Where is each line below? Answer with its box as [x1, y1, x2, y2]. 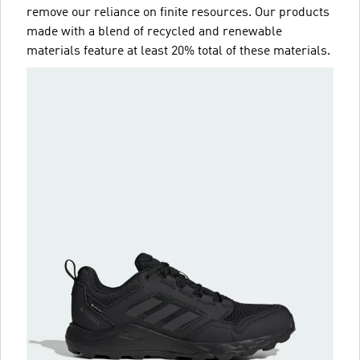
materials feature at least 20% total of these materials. [27, 44, 330, 58]
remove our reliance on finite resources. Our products [27, 6, 329, 19]
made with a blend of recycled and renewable [27, 25, 282, 39]
